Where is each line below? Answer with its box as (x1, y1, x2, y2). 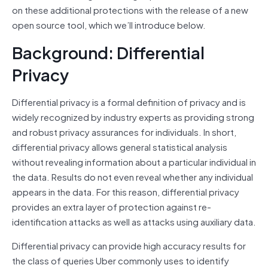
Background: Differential (12, 38, 205, 65)
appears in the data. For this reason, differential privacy (12, 184, 239, 199)
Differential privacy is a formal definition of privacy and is (12, 94, 246, 109)
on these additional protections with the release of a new (12, 2, 248, 17)
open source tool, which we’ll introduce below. (12, 17, 206, 32)
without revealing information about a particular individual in (12, 154, 256, 169)
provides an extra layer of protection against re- (12, 199, 211, 214)
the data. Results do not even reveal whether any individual (12, 169, 253, 184)
